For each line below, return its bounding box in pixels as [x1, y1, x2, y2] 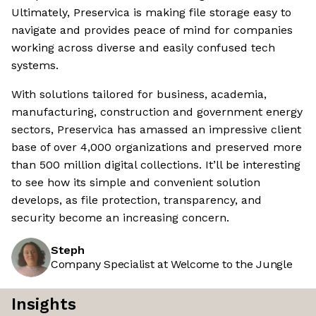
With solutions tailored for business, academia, [11, 87, 267, 102]
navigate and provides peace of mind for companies [11, 23, 293, 37]
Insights [11, 295, 76, 315]
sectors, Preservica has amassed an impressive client [11, 123, 301, 137]
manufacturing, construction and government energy [11, 105, 303, 119]
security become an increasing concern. [11, 211, 229, 225]
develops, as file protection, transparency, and [11, 193, 262, 207]
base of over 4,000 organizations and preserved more [11, 140, 302, 154]
